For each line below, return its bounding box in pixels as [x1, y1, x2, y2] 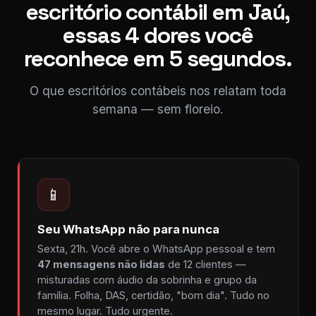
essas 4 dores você [63, 21, 253, 49]
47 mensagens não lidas [37, 258, 165, 271]
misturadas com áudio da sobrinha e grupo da [37, 274, 257, 286]
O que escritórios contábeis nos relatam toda [30, 83, 286, 98]
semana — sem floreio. [92, 102, 224, 116]
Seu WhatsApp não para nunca [37, 222, 219, 236]
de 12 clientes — [165, 258, 246, 271]
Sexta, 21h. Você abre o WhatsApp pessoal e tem [37, 243, 275, 255]
